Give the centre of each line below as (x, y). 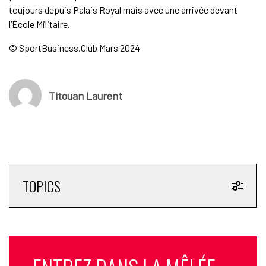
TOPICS (41, 186)
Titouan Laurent (85, 95)
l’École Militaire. (39, 24)
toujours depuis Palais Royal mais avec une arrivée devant (123, 10)
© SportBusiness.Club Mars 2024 (74, 48)
